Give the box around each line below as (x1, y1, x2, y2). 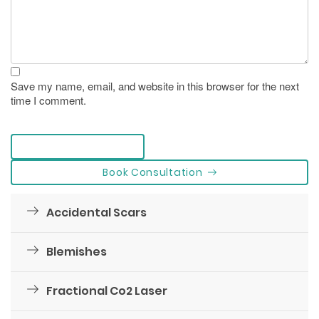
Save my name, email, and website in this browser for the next (11, 78, 299, 94)
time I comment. (11, 93, 86, 108)
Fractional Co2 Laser (44, 283, 167, 300)
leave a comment (21, 140, 122, 155)
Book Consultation (103, 165, 203, 180)
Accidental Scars (44, 204, 147, 221)
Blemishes (44, 244, 107, 261)
